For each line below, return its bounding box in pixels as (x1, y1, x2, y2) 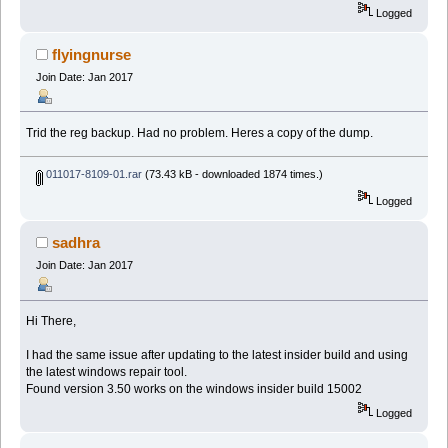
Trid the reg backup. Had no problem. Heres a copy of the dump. (26, 125, 374, 140)
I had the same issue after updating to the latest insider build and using (26, 348, 409, 363)
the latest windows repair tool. (26, 365, 188, 380)
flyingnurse (52, 45, 132, 63)
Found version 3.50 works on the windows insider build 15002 (26, 382, 363, 397)
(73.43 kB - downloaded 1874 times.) (141, 168, 323, 181)
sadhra (52, 234, 101, 252)
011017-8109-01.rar (42, 168, 142, 181)
